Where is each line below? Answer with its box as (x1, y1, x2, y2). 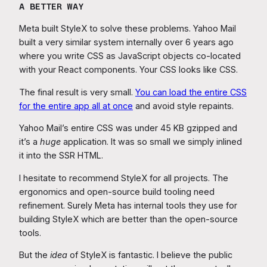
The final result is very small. (19, 86, 135, 97)
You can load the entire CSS (135, 86, 247, 97)
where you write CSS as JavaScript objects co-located (19, 51, 241, 61)
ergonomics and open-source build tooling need (19, 186, 215, 197)
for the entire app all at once (19, 100, 133, 111)
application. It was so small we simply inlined (61, 136, 242, 147)
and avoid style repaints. (133, 100, 234, 111)
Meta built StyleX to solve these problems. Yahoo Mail (19, 23, 236, 34)
